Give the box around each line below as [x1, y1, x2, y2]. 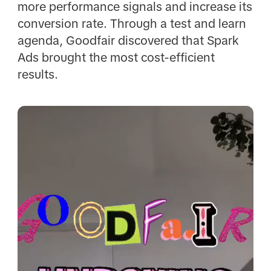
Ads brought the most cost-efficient [17, 50, 215, 64]
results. [17, 67, 58, 81]
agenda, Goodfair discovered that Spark [17, 33, 239, 47]
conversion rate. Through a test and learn [17, 16, 246, 30]
